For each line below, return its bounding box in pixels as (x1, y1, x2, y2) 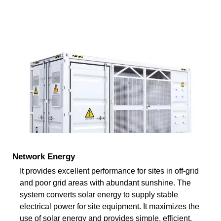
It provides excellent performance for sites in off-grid (20, 166, 199, 175)
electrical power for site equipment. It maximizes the (20, 202, 199, 211)
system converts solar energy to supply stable (20, 190, 178, 199)
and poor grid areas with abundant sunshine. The (20, 178, 191, 187)
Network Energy (12, 151, 75, 161)
